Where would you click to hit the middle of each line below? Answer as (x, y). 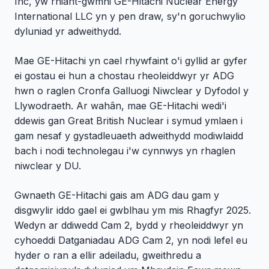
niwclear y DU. (48, 166)
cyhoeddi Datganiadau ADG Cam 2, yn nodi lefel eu (131, 240)
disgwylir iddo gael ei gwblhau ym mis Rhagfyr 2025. (133, 210)
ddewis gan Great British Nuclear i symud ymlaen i (128, 121)
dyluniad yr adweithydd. (68, 32)
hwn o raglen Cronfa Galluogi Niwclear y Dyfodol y (131, 91)
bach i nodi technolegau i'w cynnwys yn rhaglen (125, 151)
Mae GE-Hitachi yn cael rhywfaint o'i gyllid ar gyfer (131, 61)
